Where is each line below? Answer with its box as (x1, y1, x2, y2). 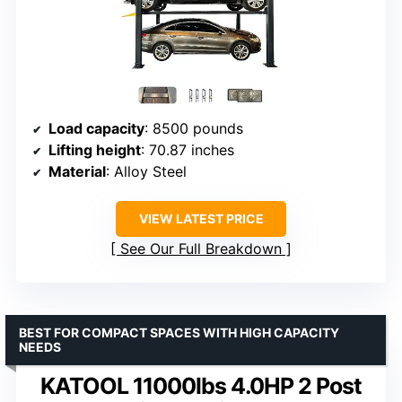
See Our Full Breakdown (120, 239, 282, 258)
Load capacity (48, 118, 144, 137)
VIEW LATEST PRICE (138, 210, 264, 226)
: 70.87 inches (141, 140, 234, 159)
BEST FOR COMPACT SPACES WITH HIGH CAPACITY (19, 324, 339, 340)
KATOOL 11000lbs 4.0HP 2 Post (40, 371, 362, 399)
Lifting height (48, 140, 141, 159)
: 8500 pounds (144, 118, 243, 137)
